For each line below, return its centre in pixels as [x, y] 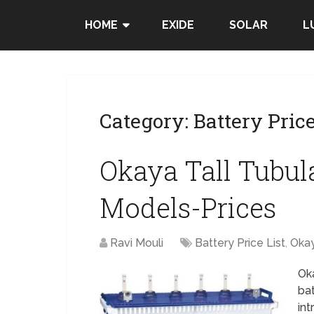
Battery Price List [240, 243]
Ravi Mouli [137, 243]
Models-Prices [188, 207]
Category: [146, 121]
